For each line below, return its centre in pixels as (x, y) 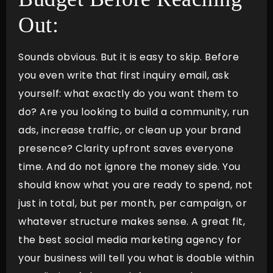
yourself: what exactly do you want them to (128, 93)
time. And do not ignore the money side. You (129, 166)
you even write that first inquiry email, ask (124, 75)
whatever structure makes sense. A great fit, (132, 221)
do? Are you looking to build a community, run (134, 112)
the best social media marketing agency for (130, 239)
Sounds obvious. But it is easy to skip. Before (129, 57)
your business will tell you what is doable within (136, 258)
